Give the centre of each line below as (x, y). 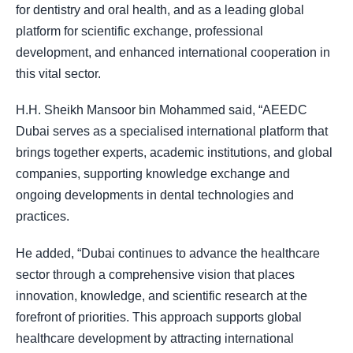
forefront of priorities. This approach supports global (159, 317)
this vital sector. (58, 74)
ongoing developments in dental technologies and (155, 195)
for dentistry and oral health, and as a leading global (160, 10)
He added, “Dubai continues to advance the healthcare (168, 253)
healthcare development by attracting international (155, 338)
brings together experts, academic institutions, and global (174, 153)
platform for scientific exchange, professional (139, 32)
